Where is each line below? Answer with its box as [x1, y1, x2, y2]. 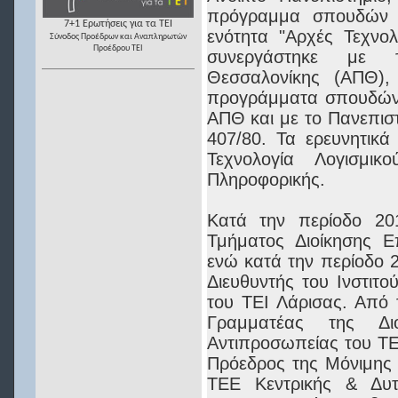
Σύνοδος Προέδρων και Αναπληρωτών [50, 31, 187, 42]
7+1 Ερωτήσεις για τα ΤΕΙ [64, 18, 172, 29]
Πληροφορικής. [206, 170, 325, 189]
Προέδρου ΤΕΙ [93, 43, 143, 53]
